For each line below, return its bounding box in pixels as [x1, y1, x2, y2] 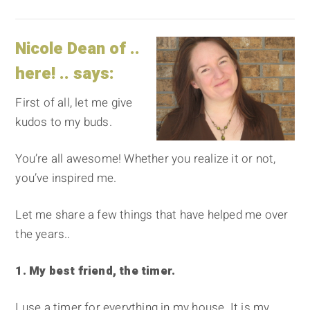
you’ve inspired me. [15, 170, 117, 188]
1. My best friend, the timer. [15, 262, 176, 280]
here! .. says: [15, 62, 115, 86]
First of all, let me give [15, 94, 133, 112]
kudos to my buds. [15, 113, 112, 131]
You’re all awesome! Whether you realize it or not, [15, 150, 276, 168]
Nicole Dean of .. [15, 37, 140, 62]
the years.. [15, 226, 71, 244]
